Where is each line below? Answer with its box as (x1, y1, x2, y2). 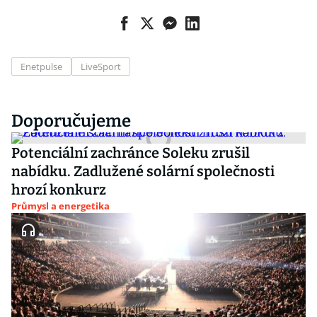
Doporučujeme (11, 111, 131, 131)
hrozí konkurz (11, 181, 106, 198)
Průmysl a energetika (11, 200, 110, 212)
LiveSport (81, 60, 121, 73)
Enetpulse (21, 60, 62, 73)
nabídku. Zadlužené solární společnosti (11, 163, 275, 180)
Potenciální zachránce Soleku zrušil (11, 144, 250, 161)
